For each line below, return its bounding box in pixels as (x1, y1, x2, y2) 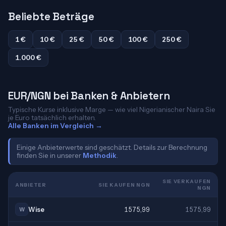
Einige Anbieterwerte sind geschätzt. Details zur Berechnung (17, 143, 207, 151)
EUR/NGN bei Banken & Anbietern (8, 89, 170, 102)
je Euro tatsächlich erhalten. (8, 114, 96, 122)
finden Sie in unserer (17, 151, 83, 159)
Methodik (83, 151, 117, 159)
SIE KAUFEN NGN (98, 181, 150, 188)
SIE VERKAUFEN (162, 178, 211, 185)
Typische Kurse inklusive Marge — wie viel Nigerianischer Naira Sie (8, 105, 215, 114)
